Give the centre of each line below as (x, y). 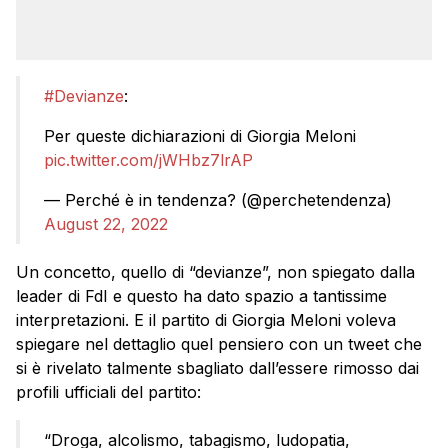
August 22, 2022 (106, 223)
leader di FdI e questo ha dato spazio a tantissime (201, 295)
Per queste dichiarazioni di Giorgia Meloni (200, 135)
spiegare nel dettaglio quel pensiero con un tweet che (219, 343)
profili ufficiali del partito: (108, 391)
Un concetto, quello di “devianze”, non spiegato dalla (215, 271)
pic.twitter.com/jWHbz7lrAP (148, 159)
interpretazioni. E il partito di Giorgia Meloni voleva (206, 319)
